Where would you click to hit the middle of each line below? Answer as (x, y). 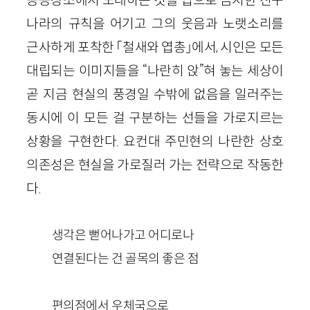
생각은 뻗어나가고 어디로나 (123, 235)
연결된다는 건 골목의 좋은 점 (125, 258)
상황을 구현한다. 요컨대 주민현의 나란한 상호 (155, 141)
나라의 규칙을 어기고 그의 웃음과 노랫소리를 (155, 23)
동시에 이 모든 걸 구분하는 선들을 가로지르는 (155, 117)
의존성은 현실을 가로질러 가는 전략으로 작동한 (155, 164)
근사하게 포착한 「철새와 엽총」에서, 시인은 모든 (155, 47)
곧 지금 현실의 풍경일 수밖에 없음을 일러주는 (155, 94)
